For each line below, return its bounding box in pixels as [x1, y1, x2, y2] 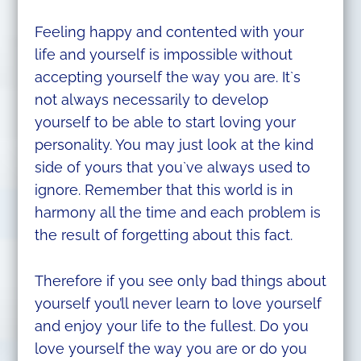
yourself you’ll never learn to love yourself [34, 294, 322, 312]
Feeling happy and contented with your [34, 23, 304, 41]
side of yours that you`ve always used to [34, 159, 310, 176]
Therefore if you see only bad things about [34, 272, 326, 289]
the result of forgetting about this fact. [34, 226, 293, 244]
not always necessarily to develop [34, 91, 268, 109]
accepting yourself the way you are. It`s [34, 68, 301, 86]
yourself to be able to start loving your [34, 114, 296, 131]
